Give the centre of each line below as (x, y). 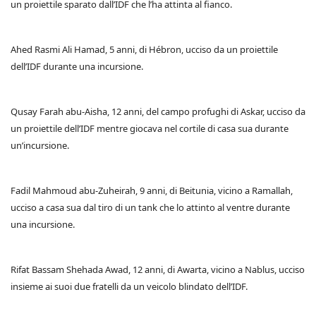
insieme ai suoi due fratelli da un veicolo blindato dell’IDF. (129, 287)
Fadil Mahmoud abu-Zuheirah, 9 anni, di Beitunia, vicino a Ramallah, (152, 191)
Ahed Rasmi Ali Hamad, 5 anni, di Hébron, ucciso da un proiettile (144, 50)
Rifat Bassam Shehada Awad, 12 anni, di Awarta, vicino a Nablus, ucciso (158, 270)
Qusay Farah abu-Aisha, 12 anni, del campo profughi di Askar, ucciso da (158, 112)
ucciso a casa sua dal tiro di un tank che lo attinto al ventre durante (150, 208)
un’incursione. (40, 146)
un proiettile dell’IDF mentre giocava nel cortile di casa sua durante (150, 129)
